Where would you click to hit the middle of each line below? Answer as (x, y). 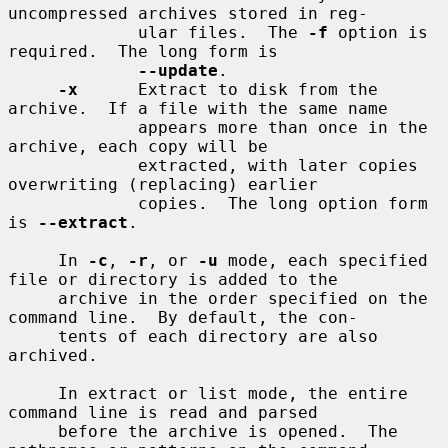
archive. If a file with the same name (198, 108)
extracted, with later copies (73, 165)
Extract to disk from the (228, 89)
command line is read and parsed (163, 412)
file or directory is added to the (173, 279)
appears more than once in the (73, 127)
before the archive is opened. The (33, 431)
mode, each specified (323, 260)
